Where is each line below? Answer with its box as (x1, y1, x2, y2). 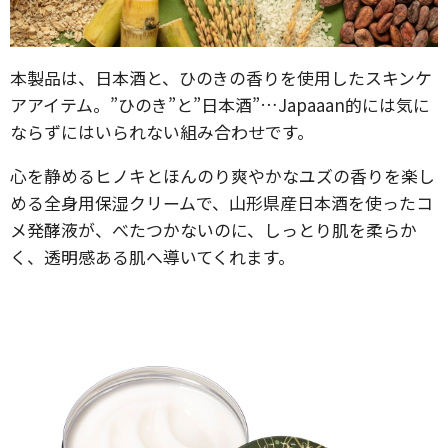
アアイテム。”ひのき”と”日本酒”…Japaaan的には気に (10, 92, 430, 117)
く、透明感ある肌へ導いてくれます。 (10, 244, 295, 269)
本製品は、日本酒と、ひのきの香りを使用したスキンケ (10, 65, 432, 90)
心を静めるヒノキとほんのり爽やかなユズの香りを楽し (10, 163, 435, 188)
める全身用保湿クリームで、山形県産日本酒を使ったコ (10, 190, 433, 215)
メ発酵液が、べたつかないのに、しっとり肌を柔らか (10, 217, 417, 242)
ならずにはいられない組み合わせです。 (10, 119, 314, 144)
